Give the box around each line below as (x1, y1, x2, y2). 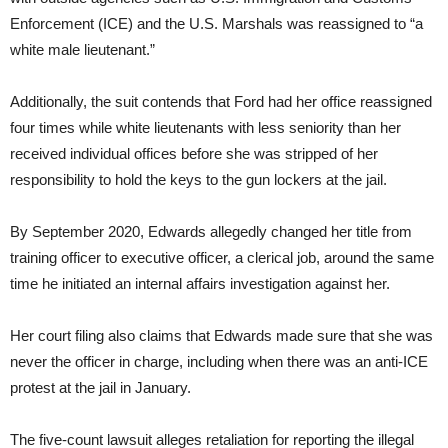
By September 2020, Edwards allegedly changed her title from (10, 223, 412, 241)
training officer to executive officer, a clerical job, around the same (10, 249, 434, 267)
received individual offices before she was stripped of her (10, 145, 378, 163)
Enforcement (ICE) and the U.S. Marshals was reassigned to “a (10, 15, 423, 33)
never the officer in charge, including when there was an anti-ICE (10, 353, 428, 371)
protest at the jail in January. (10, 379, 191, 397)
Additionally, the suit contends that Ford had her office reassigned (10, 93, 432, 111)
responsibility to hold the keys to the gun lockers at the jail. (10, 171, 387, 189)
